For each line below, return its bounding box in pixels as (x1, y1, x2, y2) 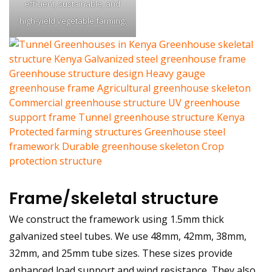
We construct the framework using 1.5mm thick (9, 212, 224, 226)
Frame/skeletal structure (9, 187, 219, 210)
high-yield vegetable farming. (19, 15, 126, 27)
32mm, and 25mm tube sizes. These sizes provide (9, 246, 233, 260)
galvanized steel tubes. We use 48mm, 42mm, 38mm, (9, 229, 246, 243)
